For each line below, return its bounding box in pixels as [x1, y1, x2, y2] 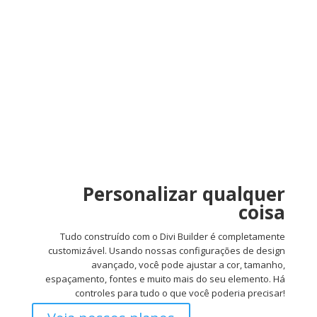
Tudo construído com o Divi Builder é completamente [60, 230, 286, 243]
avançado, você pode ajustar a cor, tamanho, [91, 258, 286, 271]
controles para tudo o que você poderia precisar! [75, 287, 286, 299]
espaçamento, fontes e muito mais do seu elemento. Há [45, 272, 286, 285]
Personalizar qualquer [83, 181, 286, 207]
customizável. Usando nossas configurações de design [48, 244, 286, 257]
